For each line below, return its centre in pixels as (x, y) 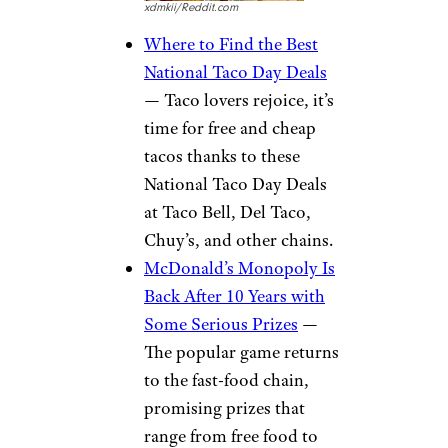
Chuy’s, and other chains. (238, 240)
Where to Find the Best (231, 44)
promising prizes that (224, 408)
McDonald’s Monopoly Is (239, 268)
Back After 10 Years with (234, 296)
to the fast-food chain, (226, 380)
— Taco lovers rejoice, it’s (239, 100)
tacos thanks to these (222, 156)
